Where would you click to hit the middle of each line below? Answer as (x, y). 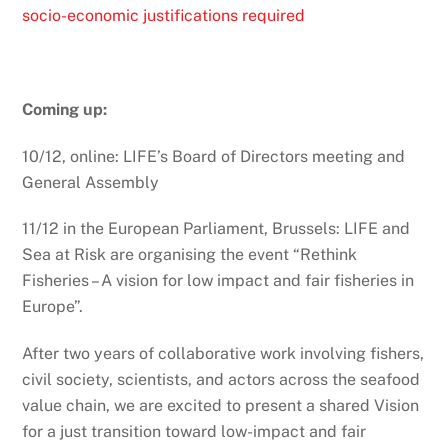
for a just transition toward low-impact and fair (194, 432)
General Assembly (91, 182)
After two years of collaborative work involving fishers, (223, 354)
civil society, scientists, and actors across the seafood (221, 380)
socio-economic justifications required (164, 16)
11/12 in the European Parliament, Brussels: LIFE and (216, 229)
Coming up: (65, 109)
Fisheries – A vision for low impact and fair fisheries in (218, 281)
